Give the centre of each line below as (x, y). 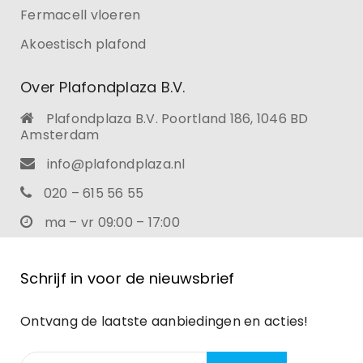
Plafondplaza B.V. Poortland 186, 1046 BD (175, 119)
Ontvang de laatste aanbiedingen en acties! (164, 322)
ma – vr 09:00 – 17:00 (110, 223)
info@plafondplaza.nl (116, 164)
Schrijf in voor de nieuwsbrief (128, 279)
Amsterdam (60, 135)
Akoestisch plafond (83, 45)
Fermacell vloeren (81, 15)
